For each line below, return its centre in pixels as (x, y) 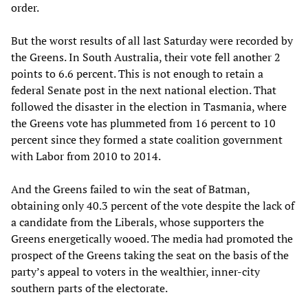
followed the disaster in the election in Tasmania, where (149, 106)
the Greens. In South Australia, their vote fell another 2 (146, 57)
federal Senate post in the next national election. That (144, 90)
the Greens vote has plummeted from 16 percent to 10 (143, 123)
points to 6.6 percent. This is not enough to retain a (137, 73)
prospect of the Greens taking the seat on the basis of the (150, 255)
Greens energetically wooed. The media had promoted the (152, 238)
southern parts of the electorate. (89, 288)
